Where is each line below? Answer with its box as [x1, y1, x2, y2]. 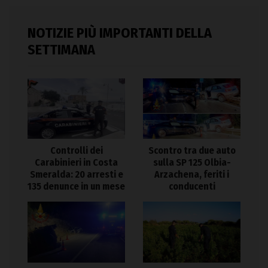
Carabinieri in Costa [35, 157, 118, 169]
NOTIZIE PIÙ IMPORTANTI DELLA [28, 24, 212, 41]
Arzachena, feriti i [154, 169, 229, 181]
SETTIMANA [28, 41, 95, 58]
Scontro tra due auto [148, 145, 236, 157]
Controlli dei [50, 145, 103, 157]
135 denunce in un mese [28, 181, 125, 193]
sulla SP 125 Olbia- [153, 157, 231, 169]
